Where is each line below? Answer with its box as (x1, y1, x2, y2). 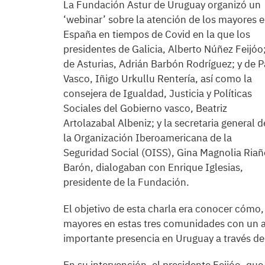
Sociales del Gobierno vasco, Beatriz (63, 102, 227, 115)
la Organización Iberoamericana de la (63, 131, 232, 144)
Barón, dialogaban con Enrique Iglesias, (63, 161, 243, 174)
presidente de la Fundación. (63, 176, 189, 189)
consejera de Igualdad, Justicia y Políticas (63, 87, 252, 100)
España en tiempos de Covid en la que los (63, 28, 250, 41)
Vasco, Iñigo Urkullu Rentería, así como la (63, 72, 252, 85)
